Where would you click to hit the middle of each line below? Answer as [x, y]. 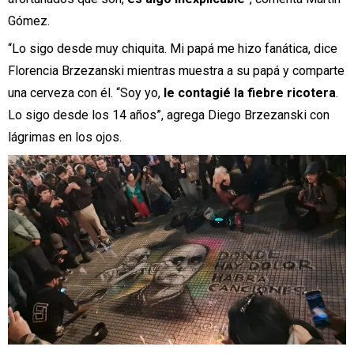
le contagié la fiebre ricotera [248, 93]
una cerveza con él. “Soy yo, [84, 93]
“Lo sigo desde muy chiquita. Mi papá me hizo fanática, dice [173, 49]
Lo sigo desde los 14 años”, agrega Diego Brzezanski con [169, 115]
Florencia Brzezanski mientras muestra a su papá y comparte [176, 71]
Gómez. [29, 21]
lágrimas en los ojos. [65, 137]
